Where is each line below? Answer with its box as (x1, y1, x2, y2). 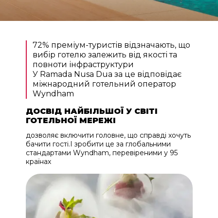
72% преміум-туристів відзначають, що (32, 40, 190, 50)
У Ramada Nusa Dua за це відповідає (32, 69, 182, 79)
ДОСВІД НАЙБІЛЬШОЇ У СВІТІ (25, 106, 158, 116)
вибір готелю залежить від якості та (32, 50, 177, 59)
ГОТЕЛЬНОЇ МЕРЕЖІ (25, 115, 116, 125)
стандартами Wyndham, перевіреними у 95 (25, 148, 178, 157)
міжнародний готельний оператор (32, 79, 176, 89)
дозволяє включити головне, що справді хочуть (25, 130, 191, 140)
